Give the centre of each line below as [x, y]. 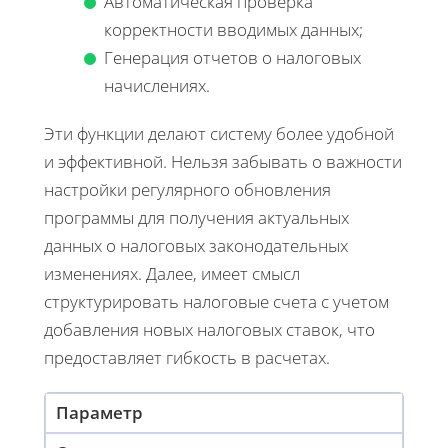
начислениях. [157, 85]
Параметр [99, 412]
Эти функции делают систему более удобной [219, 133]
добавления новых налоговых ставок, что [209, 329]
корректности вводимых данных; [233, 29]
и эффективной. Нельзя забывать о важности [223, 161]
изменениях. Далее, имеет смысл [172, 273]
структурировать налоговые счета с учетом [216, 301]
